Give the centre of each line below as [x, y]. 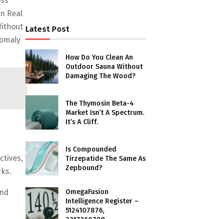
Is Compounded [91, 149]
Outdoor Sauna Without [104, 66]
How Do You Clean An [99, 57]
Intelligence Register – [102, 201]
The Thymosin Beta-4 [100, 103]
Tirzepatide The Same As [106, 158]
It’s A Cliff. [82, 122]
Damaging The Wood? [101, 76]
